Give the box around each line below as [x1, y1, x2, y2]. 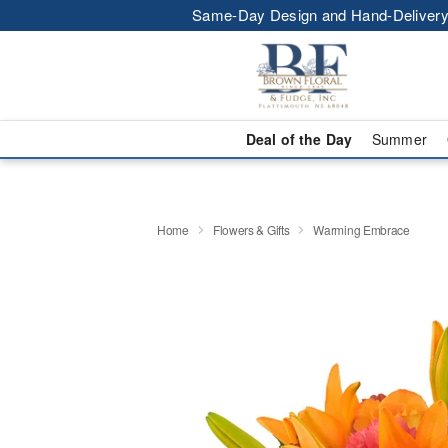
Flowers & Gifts [212, 220, 290, 238]
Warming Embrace [313, 220, 410, 238]
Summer [372, 129, 427, 149]
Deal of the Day [245, 129, 352, 149]
